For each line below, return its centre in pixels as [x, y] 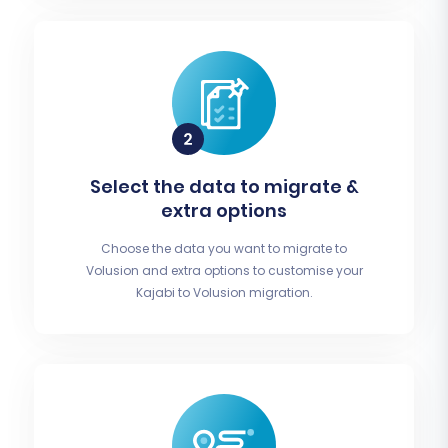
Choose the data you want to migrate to [224, 249]
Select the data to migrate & [224, 187]
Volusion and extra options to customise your [224, 271]
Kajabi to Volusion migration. [224, 293]
